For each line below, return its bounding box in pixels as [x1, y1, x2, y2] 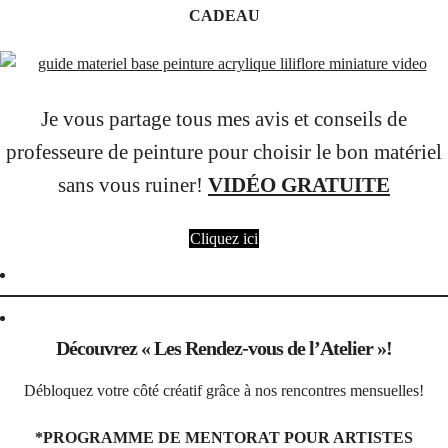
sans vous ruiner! [58, 172, 208, 196]
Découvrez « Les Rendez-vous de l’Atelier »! [56, 337, 392, 360]
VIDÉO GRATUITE [208, 172, 390, 196]
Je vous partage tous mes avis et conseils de [41, 106, 407, 130]
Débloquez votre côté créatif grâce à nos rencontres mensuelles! [24, 381, 424, 399]
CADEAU [188, 7, 260, 25]
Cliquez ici [190, 230, 258, 248]
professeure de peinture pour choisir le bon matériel [6, 139, 442, 163]
